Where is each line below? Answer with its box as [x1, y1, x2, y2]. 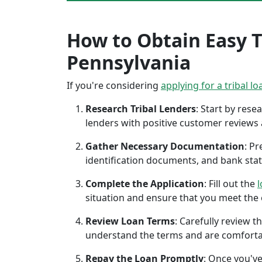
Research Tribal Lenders [85, 102, 196, 115]
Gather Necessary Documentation [85, 140, 244, 153]
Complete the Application [85, 177, 204, 190]
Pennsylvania [67, 50, 191, 75]
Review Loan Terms [85, 215, 175, 227]
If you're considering [67, 79, 161, 92]
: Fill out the [204, 177, 257, 190]
